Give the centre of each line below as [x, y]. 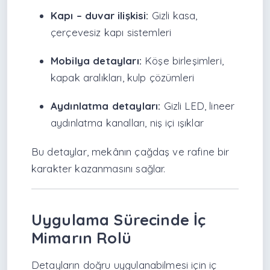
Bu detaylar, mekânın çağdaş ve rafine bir [130, 151]
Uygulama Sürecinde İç [119, 219]
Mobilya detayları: [96, 61]
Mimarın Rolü [81, 237]
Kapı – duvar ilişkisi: [100, 16]
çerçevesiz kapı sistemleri [111, 33]
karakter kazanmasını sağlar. [99, 168]
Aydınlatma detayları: [106, 106]
